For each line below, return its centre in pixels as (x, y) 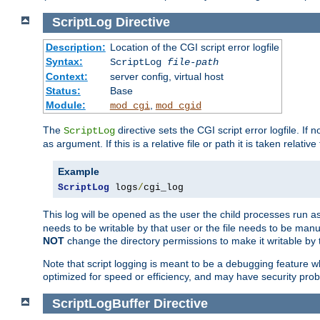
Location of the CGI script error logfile (194, 47)
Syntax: (64, 61)
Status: (63, 90)
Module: (65, 105)
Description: (75, 47)
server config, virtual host (166, 76)
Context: (66, 76)
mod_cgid (178, 105)
